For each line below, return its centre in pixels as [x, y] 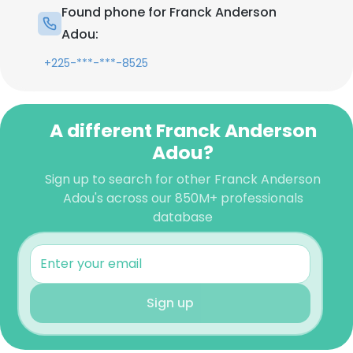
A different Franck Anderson [183, 130]
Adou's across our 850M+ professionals [183, 198]
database [183, 217]
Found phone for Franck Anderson [169, 12]
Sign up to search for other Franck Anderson [183, 179]
